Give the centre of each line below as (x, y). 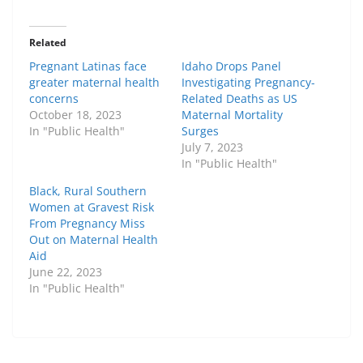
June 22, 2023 (66, 272)
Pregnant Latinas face (88, 66)
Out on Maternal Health (94, 240)
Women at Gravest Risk (92, 207)
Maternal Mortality (232, 115)
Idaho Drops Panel (231, 66)
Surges (200, 131)
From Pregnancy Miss (87, 224)
